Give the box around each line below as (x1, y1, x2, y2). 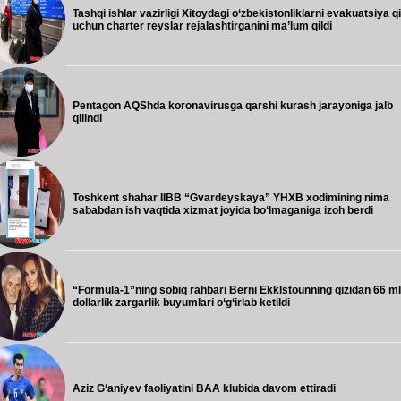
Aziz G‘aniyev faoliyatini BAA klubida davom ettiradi (73, 382, 336, 395)
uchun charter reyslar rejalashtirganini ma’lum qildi (73, 20, 332, 32)
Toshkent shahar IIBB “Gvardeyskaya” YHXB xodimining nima (73, 192, 389, 204)
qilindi (73, 112, 102, 124)
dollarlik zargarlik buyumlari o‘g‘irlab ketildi (73, 296, 290, 309)
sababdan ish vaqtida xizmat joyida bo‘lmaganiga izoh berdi (73, 204, 373, 217)
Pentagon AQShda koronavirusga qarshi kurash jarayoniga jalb (73, 99, 393, 112)
